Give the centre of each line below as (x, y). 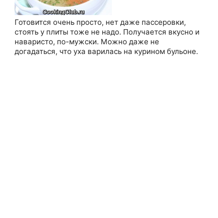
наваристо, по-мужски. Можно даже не (87, 41)
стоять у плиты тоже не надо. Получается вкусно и (107, 32)
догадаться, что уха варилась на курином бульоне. (106, 51)
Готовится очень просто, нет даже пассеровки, (100, 22)
